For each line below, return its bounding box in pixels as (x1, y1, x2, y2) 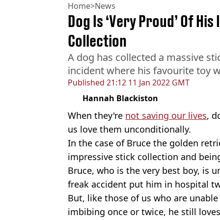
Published (68, 77, 105, 88)
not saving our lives (125, 109, 207, 121)
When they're (68, 109, 125, 121)
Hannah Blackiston (82, 92, 158, 104)
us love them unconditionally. (68, 123, 191, 135)
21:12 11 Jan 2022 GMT (105, 77, 190, 88)
